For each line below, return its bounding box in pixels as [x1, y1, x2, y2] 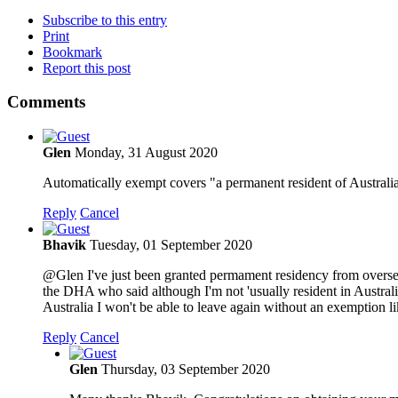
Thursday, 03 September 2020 [101, 361, 270, 377]
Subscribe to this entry [43, 12, 167, 28]
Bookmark [43, 44, 102, 60]
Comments [7, 92, 85, 112]
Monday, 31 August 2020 [75, 144, 218, 160]
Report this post [43, 60, 131, 76]
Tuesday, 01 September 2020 [90, 236, 252, 252]
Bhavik [43, 236, 86, 252]
